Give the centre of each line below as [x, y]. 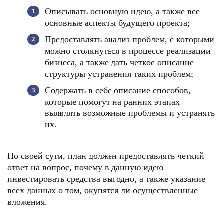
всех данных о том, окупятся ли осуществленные [103, 190]
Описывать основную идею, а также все [122, 11]
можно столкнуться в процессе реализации [128, 51]
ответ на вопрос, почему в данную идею [85, 167]
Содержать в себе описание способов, [118, 90]
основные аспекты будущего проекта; [117, 23]
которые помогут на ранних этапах [112, 102]
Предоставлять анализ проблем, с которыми [129, 39]
